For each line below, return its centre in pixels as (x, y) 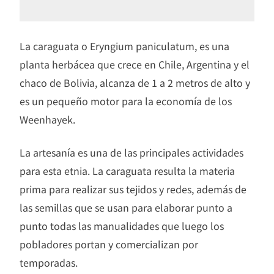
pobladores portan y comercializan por (109, 244)
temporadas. (49, 263)
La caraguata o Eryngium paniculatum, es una (124, 46)
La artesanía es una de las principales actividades (131, 153)
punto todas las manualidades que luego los (122, 226)
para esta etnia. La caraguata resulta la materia (127, 171)
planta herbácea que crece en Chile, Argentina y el (135, 65)
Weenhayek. (47, 120)
